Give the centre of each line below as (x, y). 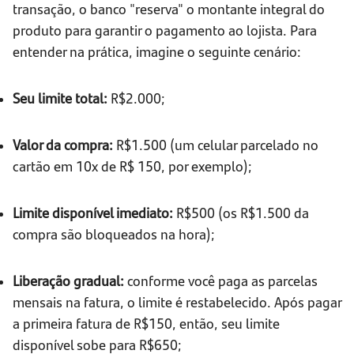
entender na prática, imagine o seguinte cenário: (157, 51)
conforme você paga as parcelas (221, 281)
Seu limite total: (60, 98)
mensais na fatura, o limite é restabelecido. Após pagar (177, 302)
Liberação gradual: (68, 281)
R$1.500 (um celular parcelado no (216, 145)
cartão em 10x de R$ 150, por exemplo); (132, 166)
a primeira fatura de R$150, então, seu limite (146, 323)
